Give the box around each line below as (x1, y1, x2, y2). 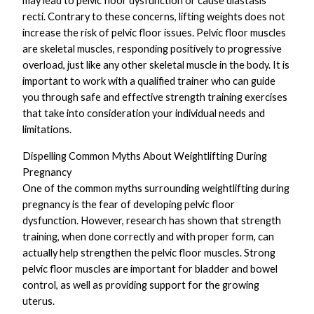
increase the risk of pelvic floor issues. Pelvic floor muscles (22, 27, 287, 39)
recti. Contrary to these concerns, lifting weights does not (22, 11, 286, 23)
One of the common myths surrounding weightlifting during (22, 182, 290, 195)
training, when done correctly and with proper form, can (22, 231, 275, 243)
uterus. (22, 295, 55, 308)
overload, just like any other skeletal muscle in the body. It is (22, 59, 290, 71)
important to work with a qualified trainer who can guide (22, 75, 276, 88)
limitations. (22, 123, 72, 136)
